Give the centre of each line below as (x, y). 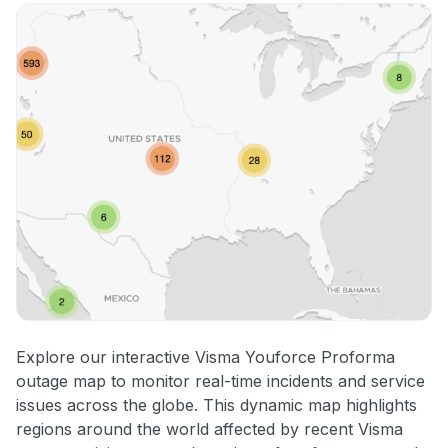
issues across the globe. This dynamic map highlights (216, 405)
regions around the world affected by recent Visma (209, 429)
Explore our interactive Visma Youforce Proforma (205, 357)
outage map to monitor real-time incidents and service (220, 381)
